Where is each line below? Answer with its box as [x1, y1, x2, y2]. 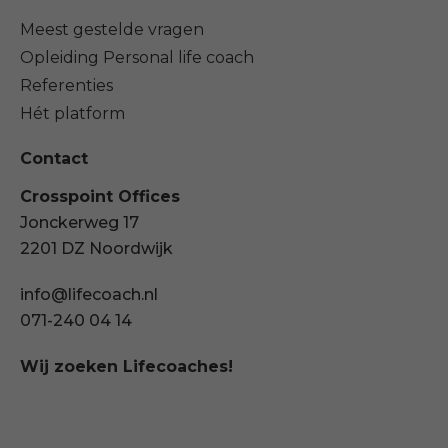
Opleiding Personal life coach [20, 48, 254, 67]
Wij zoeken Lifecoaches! [20, 357, 233, 376]
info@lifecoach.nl [20, 285, 158, 304]
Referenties [20, 76, 113, 95]
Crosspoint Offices [20, 187, 180, 206]
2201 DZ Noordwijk [20, 239, 173, 258]
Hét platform [20, 104, 125, 123]
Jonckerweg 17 [20, 213, 139, 232]
